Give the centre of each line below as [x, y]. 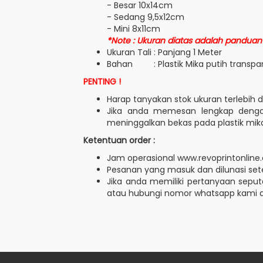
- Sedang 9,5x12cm [146, 17]
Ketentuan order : [119, 140]
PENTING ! [102, 82]
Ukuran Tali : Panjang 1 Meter [164, 52]
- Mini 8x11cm [134, 29]
